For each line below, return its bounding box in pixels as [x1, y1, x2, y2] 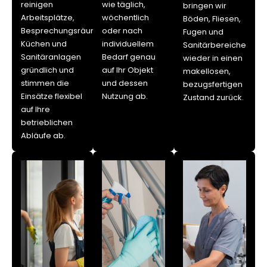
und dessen [102, 77, 148, 89]
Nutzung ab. [102, 90, 148, 102]
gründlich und [21, 64, 74, 76]
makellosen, [183, 65, 231, 77]
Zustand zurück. [183, 91, 244, 103]
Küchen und [21, 38, 67, 49]
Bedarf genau [102, 51, 156, 63]
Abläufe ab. [21, 129, 66, 141]
